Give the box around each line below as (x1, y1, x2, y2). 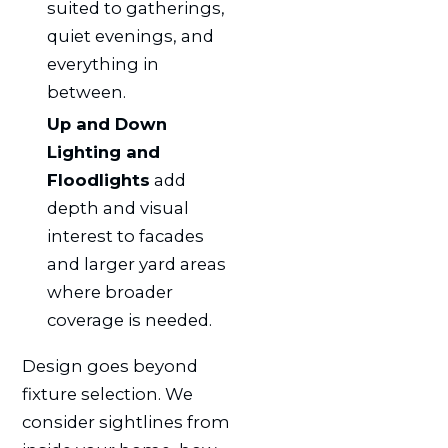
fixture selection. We (21, 383, 193, 404)
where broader (46, 281, 173, 302)
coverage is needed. (46, 309, 212, 330)
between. (46, 82, 126, 103)
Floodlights (46, 169, 150, 190)
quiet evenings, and (46, 26, 214, 47)
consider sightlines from (21, 411, 230, 432)
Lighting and (46, 141, 160, 162)
